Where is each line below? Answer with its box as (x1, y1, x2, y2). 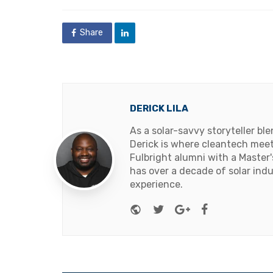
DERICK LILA (130, 103, 188, 115)
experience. (130, 179, 183, 191)
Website (141, 201, 185, 216)
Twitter (163, 201, 205, 216)
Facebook (208, 201, 261, 216)
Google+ (190, 201, 235, 216)
